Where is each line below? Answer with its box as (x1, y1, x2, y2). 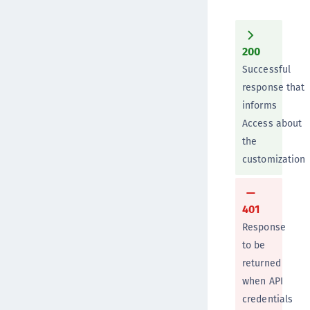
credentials (242, 292, 293, 307)
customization (242, 152, 306, 167)
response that (242, 80, 305, 95)
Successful (242, 62, 291, 77)
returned (242, 256, 281, 271)
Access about (242, 116, 302, 131)
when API (242, 274, 283, 289)
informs (242, 98, 277, 113)
